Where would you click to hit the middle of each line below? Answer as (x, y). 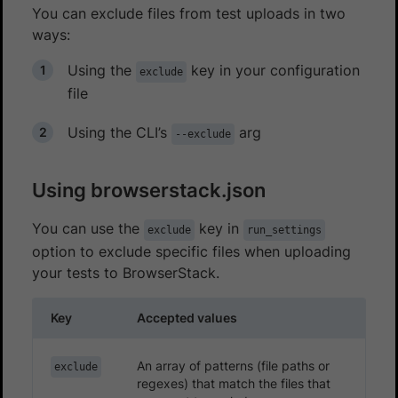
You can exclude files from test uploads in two (189, 13)
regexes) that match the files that (234, 383)
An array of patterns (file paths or (233, 365)
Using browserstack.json (149, 190)
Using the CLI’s (119, 132)
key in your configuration (273, 70)
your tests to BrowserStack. (126, 272)
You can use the (88, 228)
